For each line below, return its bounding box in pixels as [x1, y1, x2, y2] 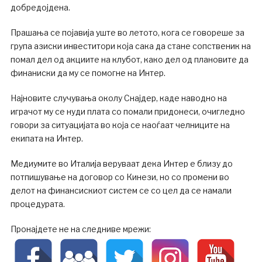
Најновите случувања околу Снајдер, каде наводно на [10, 92, 227, 103]
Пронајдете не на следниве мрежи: [10, 223, 151, 234]
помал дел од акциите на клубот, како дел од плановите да [10, 54, 249, 64]
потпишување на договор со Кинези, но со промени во [10, 171, 229, 182]
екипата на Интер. [10, 133, 83, 143]
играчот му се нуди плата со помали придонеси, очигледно [10, 106, 245, 116]
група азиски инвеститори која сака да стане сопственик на [10, 40, 251, 51]
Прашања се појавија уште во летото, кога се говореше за [10, 27, 244, 37]
